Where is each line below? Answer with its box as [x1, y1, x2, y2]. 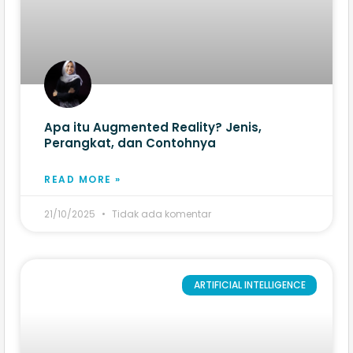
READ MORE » [44, 173, 121, 187]
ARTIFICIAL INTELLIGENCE [193, 278, 306, 292]
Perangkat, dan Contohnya [44, 135, 216, 152]
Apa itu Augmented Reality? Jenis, [44, 119, 262, 136]
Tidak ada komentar [110, 207, 211, 221]
